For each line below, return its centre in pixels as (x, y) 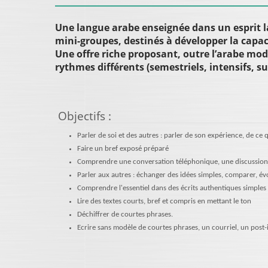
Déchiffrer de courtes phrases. (125, 214)
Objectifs (82, 116)
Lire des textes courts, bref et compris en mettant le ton (164, 201)
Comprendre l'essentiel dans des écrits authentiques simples (172, 188)
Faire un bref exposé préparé (123, 149)
